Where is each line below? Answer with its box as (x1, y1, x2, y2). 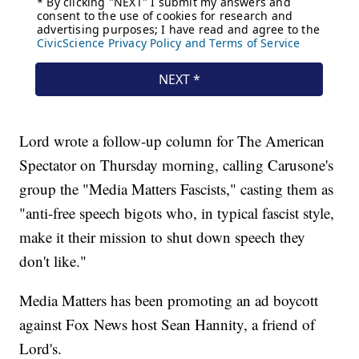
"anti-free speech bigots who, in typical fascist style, (19, 203, 335, 224)
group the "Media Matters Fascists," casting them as (19, 179, 334, 200)
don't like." (19, 251, 87, 272)
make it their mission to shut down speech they (19, 227, 306, 248)
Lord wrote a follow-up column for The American (19, 131, 325, 151)
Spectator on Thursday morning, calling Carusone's (19, 155, 334, 175)
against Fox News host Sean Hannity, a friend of (19, 314, 316, 335)
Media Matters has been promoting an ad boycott (19, 290, 319, 311)
